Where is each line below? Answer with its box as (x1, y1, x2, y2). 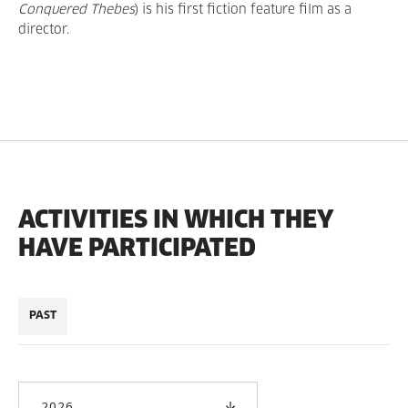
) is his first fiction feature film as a (135, 4, 352, 16)
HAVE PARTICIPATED (18, 232, 256, 262)
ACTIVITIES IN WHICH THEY (18, 204, 334, 234)
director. (18, 24, 69, 36)
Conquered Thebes (18, 4, 135, 16)
